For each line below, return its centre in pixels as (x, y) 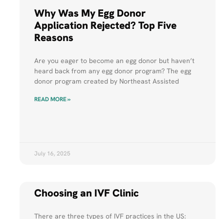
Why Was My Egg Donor (90, 13)
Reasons (54, 38)
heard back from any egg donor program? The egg (113, 71)
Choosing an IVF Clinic (87, 193)
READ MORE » (53, 99)
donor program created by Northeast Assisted (107, 81)
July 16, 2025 (53, 154)
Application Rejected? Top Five (106, 25)
